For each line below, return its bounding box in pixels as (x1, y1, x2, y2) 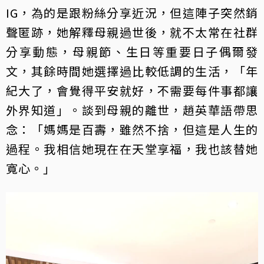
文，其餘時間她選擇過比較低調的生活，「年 (6, 62, 258, 80)
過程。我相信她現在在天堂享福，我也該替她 (6, 140, 258, 157)
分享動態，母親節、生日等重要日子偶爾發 (6, 42, 258, 60)
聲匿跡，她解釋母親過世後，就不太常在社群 (6, 23, 258, 41)
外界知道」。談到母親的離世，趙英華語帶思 (6, 101, 258, 118)
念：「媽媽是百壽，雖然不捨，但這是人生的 (6, 120, 258, 138)
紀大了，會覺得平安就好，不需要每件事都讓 (6, 81, 258, 99)
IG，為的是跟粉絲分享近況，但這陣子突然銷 (6, 4, 258, 21)
